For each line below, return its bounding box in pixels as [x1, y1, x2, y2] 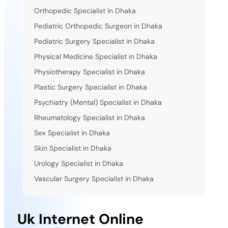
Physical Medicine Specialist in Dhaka [34, 51, 157, 61]
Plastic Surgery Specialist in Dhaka [34, 82, 147, 92]
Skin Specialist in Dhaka [34, 143, 111, 153]
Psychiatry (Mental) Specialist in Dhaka [34, 97, 162, 107]
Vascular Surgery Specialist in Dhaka [34, 174, 154, 183]
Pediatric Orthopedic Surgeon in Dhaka [34, 21, 162, 31]
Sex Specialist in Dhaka [34, 128, 110, 137]
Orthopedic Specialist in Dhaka [34, 6, 136, 15]
